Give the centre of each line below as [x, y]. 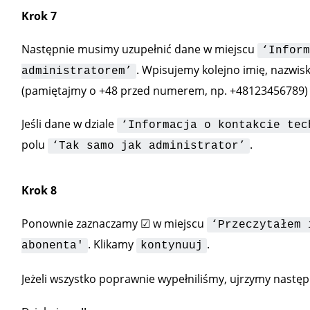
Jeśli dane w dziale [69, 124]
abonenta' [52, 246]
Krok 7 [39, 16]
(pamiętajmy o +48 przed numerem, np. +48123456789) [164, 91]
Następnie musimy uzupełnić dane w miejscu [139, 49]
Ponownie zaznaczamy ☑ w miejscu [114, 224]
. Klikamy [112, 244]
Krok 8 [39, 190]
